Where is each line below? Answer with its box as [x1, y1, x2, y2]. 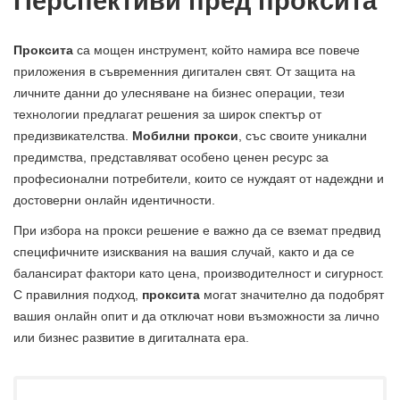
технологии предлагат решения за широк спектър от [13, 107, 321, 122]
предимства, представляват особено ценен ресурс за [13, 150, 329, 165]
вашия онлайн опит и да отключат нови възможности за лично [13, 309, 379, 324]
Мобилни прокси [132, 129, 238, 144]
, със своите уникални [238, 129, 367, 144]
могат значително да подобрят [200, 287, 384, 303]
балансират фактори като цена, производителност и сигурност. [13, 266, 384, 281]
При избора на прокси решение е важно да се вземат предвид [13, 223, 380, 238]
